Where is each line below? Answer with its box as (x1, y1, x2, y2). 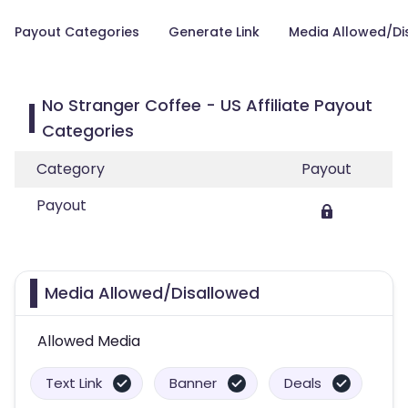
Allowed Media (37, 331, 140, 352)
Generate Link (168, 23, 260, 41)
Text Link (46, 373, 102, 393)
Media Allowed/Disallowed (45, 281, 260, 304)
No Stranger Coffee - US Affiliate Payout (42, 94, 373, 117)
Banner (169, 373, 217, 393)
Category (36, 158, 105, 179)
